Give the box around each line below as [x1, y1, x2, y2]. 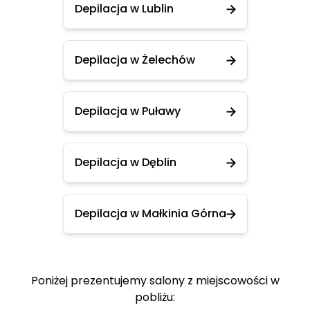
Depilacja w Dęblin [74, 154, 176, 170]
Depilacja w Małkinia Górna [74, 206, 226, 221]
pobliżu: [135, 289, 175, 305]
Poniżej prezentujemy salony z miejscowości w [30, 273, 280, 289]
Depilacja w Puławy [74, 103, 181, 119]
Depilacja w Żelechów [74, 52, 195, 68]
